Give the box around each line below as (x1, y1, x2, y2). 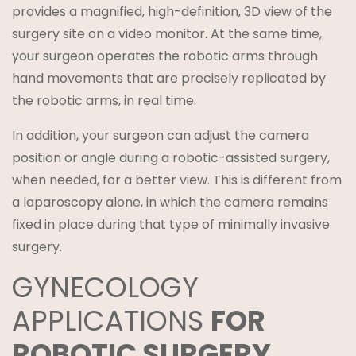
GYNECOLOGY (12, 267, 199, 307)
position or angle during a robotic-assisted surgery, (12, 148, 330, 167)
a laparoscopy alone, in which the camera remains (12, 192, 328, 211)
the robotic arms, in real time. (12, 91, 196, 110)
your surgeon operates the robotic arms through (12, 46, 318, 65)
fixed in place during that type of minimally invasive (12, 215, 330, 234)
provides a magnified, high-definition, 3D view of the (12, 2, 332, 21)
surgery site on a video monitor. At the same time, (12, 24, 322, 43)
